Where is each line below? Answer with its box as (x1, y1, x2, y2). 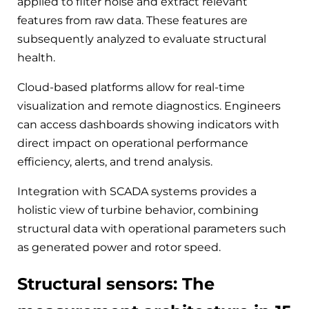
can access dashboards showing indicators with (17, 117, 279, 131)
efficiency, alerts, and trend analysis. (17, 154, 212, 168)
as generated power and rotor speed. (17, 240, 221, 254)
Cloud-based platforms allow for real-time (17, 80, 245, 94)
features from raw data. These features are (17, 13, 248, 27)
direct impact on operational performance (17, 136, 248, 150)
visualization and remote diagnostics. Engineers (17, 99, 281, 112)
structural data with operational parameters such (17, 221, 286, 235)
